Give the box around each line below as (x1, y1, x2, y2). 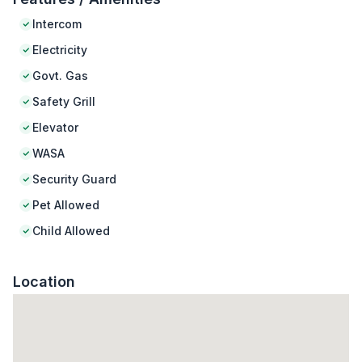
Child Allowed (32, 224, 110, 238)
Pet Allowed (32, 198, 99, 213)
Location (13, 273, 75, 291)
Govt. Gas (32, 69, 88, 83)
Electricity (32, 43, 87, 57)
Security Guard (32, 172, 116, 187)
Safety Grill (32, 95, 95, 109)
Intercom (32, 17, 82, 32)
